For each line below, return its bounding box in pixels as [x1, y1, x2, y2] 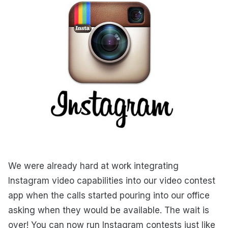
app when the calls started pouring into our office [8, 190, 210, 201]
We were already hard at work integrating [8, 161, 179, 172]
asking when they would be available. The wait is [8, 205, 209, 216]
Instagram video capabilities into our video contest [8, 176, 215, 186]
